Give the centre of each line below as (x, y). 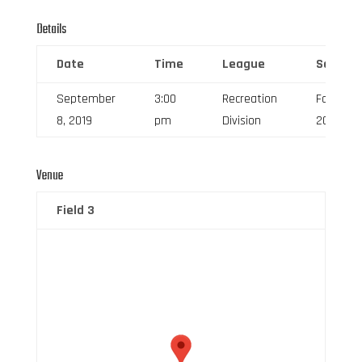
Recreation (249, 99)
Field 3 (75, 210)
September (86, 99)
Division (241, 120)
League (243, 64)
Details (51, 29)
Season (337, 64)
